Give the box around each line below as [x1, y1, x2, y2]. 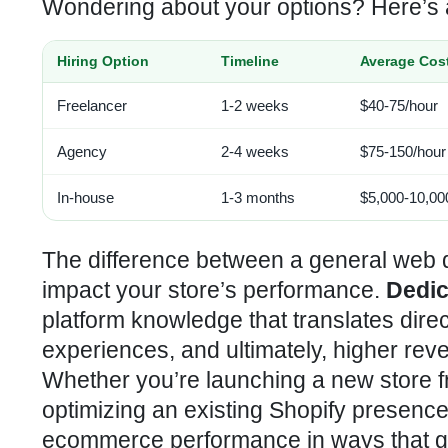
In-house [57, 189, 114, 206]
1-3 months [221, 189, 295, 206]
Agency [57, 143, 107, 160]
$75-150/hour [360, 143, 446, 160]
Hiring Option [57, 53, 149, 69]
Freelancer [57, 97, 127, 114]
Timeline [221, 53, 279, 69]
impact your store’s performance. [42, 277, 386, 303]
